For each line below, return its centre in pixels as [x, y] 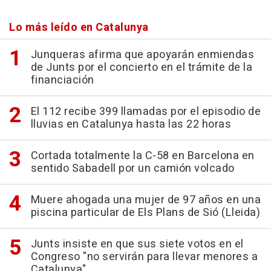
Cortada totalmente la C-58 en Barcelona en [142, 156]
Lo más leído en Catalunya [79, 28]
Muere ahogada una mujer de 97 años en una [145, 200]
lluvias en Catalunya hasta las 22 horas [131, 125]
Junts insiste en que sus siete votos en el [137, 244]
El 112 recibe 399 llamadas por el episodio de [145, 112]
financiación [62, 80]
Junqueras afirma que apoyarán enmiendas [142, 55]
